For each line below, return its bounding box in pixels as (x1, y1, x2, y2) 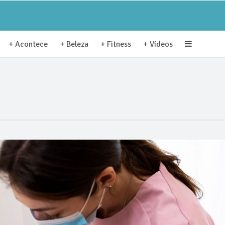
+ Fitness (100, 39, 131, 49)
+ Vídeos (143, 39, 173, 49)
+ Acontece (9, 39, 48, 49)
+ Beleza (60, 39, 88, 49)
